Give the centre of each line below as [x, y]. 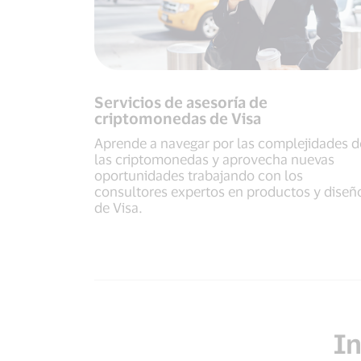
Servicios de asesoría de [181, 102]
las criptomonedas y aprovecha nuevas [214, 159]
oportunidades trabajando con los [199, 175]
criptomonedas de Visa [178, 118]
